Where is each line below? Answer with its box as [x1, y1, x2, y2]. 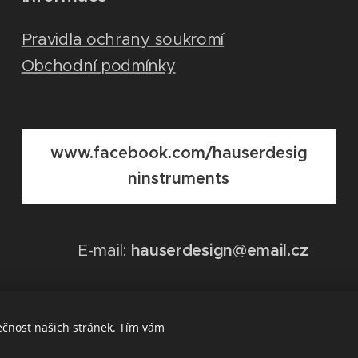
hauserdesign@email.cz [130, 241, 308, 261]
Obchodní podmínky [21, 56, 176, 76]
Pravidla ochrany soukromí [21, 30, 225, 50]
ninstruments [128, 169, 230, 189]
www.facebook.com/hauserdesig [50, 143, 308, 163]
